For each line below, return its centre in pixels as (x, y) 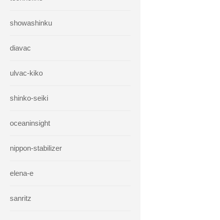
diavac (20, 48)
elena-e (22, 173)
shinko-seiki (29, 98)
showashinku (31, 23)
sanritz (21, 198)
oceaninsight (30, 123)
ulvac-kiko (26, 73)
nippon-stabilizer (36, 148)
